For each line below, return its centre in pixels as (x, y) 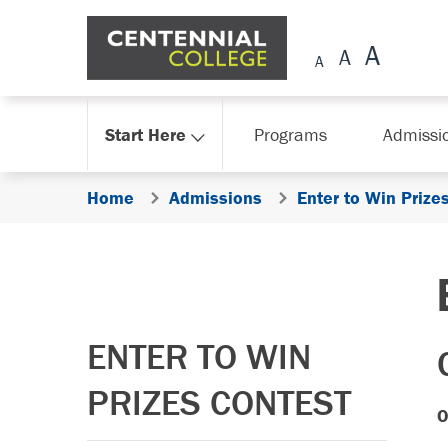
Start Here (145, 134)
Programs (290, 134)
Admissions (215, 197)
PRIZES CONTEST (219, 402)
